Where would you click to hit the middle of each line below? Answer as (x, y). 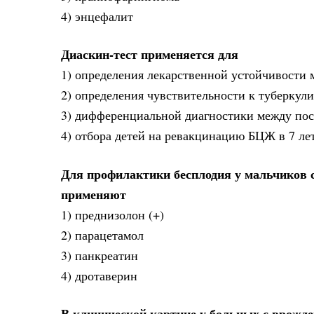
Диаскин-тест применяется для (150, 54)
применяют (94, 194)
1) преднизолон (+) (112, 214)
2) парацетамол (102, 234)
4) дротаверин (99, 275)
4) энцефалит (97, 16)
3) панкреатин (100, 255)
